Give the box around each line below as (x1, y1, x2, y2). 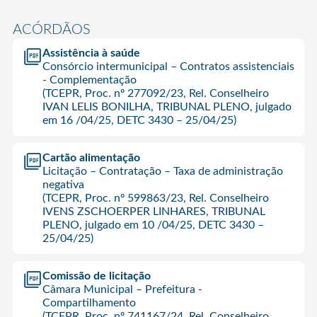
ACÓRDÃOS (12, 22, 91, 37)
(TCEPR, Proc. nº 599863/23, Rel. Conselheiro (42, 192, 269, 204)
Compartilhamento (42, 296, 136, 309)
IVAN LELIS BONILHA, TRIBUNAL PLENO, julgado (42, 100, 292, 113)
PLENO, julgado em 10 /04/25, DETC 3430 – (42, 219, 264, 231)
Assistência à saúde (42, 47, 140, 59)
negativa (42, 178, 84, 190)
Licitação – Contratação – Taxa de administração (42, 165, 283, 177)
